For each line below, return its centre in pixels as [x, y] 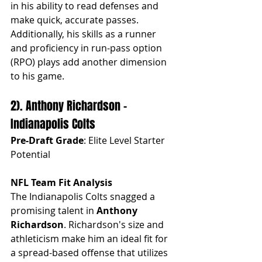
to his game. [37, 76]
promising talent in [54, 210]
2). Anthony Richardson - [70, 106]
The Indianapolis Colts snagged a [84, 196]
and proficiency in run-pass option [87, 48]
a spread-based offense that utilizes [90, 252]
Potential [30, 154]
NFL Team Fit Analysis [61, 182]
